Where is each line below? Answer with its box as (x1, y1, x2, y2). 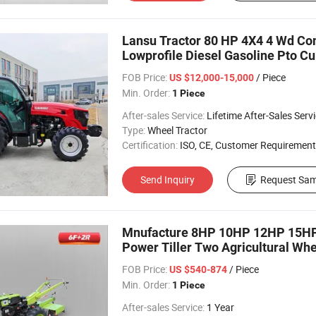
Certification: (122, 138, 178, 152)
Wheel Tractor (147, 123, 207, 137)
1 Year (207, 300, 234, 314)
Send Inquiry (140, 173, 195, 186)
